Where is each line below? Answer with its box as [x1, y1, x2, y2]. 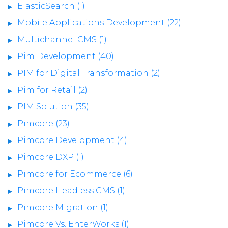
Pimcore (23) [17, 118, 70, 128]
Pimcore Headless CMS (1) [17, 185, 125, 195]
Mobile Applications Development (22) [17, 17, 181, 27]
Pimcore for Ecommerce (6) [17, 168, 133, 179]
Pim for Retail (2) [17, 84, 88, 95]
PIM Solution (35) [17, 101, 89, 111]
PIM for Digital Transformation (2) [17, 68, 160, 78]
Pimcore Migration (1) [17, 202, 108, 212]
